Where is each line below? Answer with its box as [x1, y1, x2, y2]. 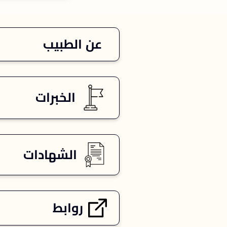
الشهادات [23, 147, 77, 162]
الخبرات [35, 90, 75, 105]
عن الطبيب [43, 36, 102, 51]
